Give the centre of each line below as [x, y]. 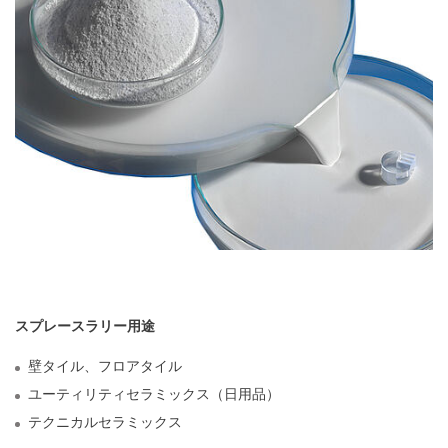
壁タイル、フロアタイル [105, 365]
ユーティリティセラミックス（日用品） [154, 393]
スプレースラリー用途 [85, 325]
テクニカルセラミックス [105, 421]
